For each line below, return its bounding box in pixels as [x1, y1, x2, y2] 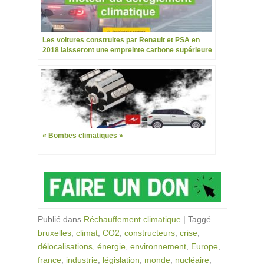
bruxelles [38, 227, 71, 237]
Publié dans [38, 214, 84, 224]
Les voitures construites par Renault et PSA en [42, 35, 200, 44]
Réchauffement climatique [84, 214, 181, 224]
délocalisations [38, 241, 93, 251]
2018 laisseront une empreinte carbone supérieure [42, 45, 212, 54]
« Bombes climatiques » [42, 131, 123, 140]
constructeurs [124, 227, 175, 237]
